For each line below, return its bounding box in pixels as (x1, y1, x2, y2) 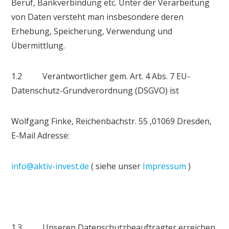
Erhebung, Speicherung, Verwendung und (11, 25, 173, 37)
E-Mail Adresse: (11, 129, 70, 141)
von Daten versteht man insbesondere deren (11, 11, 184, 22)
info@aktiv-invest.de (11, 160, 89, 172)
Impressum (143, 160, 187, 172)
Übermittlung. (11, 39, 65, 51)
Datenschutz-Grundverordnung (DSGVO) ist (11, 84, 179, 96)
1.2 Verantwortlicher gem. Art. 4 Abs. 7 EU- (11, 70, 191, 82)
